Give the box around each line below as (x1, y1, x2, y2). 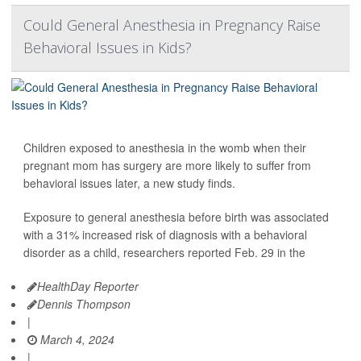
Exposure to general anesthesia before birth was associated (23, 209, 329, 226)
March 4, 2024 (37, 331, 114, 348)
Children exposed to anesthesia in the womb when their (23, 139, 306, 156)
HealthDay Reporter (37, 278, 139, 295)
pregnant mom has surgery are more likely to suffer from (23, 157, 311, 174)
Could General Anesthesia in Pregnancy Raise (23, 15, 321, 35)
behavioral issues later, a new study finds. (23, 175, 235, 192)
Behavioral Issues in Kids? (23, 38, 192, 58)
